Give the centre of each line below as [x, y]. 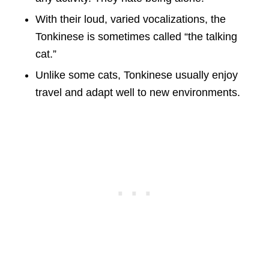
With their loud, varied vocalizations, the [130, 19]
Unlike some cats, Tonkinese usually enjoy [136, 75]
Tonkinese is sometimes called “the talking [136, 36]
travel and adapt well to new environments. [138, 92]
